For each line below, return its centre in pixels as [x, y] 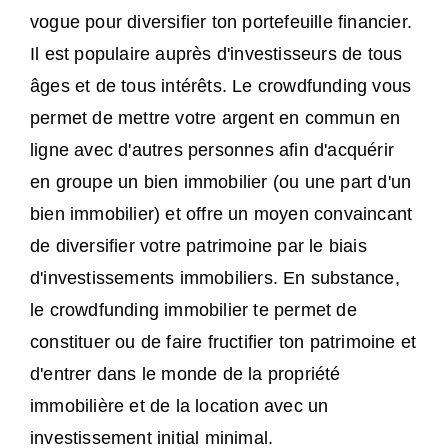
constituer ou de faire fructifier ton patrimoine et [223, 342]
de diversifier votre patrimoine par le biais [198, 246]
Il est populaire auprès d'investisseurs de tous [216, 54]
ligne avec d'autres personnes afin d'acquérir [212, 150]
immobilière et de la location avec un [179, 406]
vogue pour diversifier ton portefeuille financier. [221, 22]
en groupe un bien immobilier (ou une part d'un [221, 182]
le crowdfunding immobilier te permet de [193, 310]
